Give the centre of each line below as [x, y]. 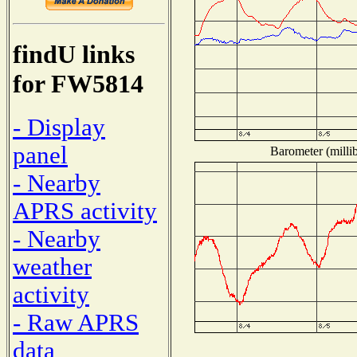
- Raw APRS [76, 322]
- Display [59, 127]
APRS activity [85, 211]
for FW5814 [78, 84]
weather [52, 267]
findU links [74, 55]
